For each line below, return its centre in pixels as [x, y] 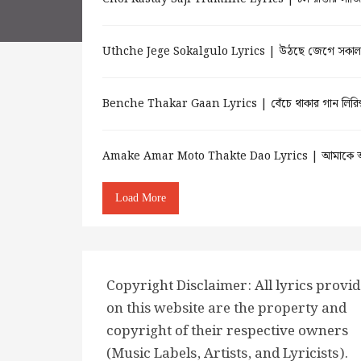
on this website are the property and [226, 309]
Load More [141, 198]
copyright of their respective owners [227, 331]
